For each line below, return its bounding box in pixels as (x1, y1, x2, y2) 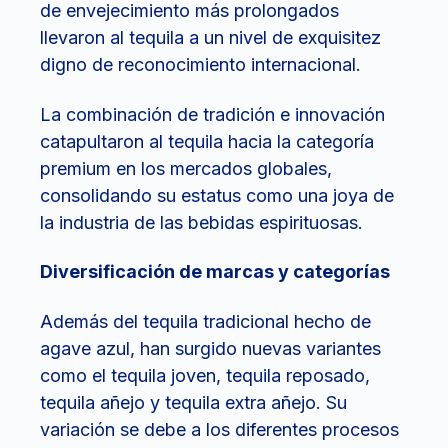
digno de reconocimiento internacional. (40, 54, 361, 76)
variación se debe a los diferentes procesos (40, 418, 399, 440)
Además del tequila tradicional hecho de (40, 310, 371, 332)
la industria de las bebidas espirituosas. (40, 211, 363, 233)
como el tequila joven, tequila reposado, (40, 364, 370, 386)
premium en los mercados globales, (40, 157, 332, 179)
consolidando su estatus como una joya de (40, 184, 394, 206)
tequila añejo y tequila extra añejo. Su (40, 391, 347, 413)
